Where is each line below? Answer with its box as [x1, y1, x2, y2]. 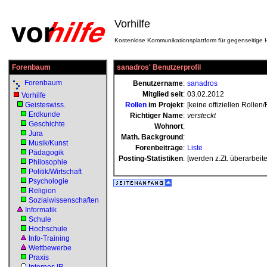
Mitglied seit [142, 90, 183, 98]
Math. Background [121, 133, 183, 141]
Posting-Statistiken [119, 154, 183, 163]
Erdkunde [29, 110, 60, 119]
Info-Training [29, 234, 70, 243]
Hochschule [29, 225, 67, 233]
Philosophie [29, 158, 67, 166]
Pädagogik [29, 148, 64, 157]
